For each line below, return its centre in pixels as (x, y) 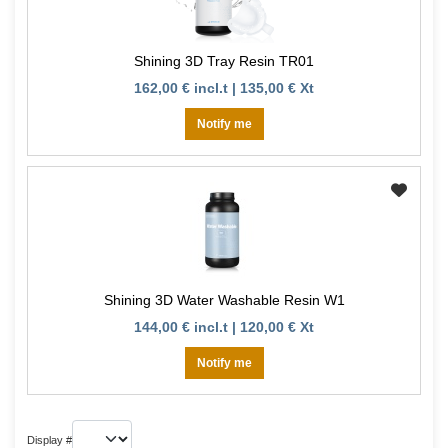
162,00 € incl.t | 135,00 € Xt (224, 88)
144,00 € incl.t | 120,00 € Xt (224, 327)
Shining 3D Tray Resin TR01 (224, 61)
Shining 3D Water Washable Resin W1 (224, 300)
